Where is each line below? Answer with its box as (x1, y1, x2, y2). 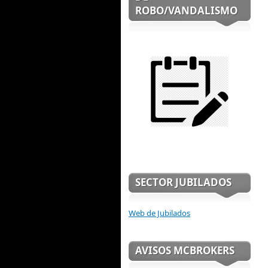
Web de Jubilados (129, 207, 190, 218)
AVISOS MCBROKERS (135, 243, 234, 258)
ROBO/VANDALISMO (135, 4, 237, 18)
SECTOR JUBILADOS (135, 175, 232, 189)
